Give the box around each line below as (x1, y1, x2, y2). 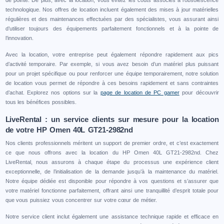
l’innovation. (5, 34, 33, 41)
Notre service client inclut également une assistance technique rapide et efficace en (5, 213, 219, 219)
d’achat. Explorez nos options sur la (5, 89, 100, 95)
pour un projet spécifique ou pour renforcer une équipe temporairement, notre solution (5, 70, 219, 76)
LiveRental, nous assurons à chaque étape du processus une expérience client (5, 158, 219, 165)
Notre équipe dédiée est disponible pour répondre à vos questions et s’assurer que (5, 177, 219, 184)
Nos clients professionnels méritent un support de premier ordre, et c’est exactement (5, 139, 219, 146)
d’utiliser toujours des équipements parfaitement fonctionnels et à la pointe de (5, 25, 219, 31)
